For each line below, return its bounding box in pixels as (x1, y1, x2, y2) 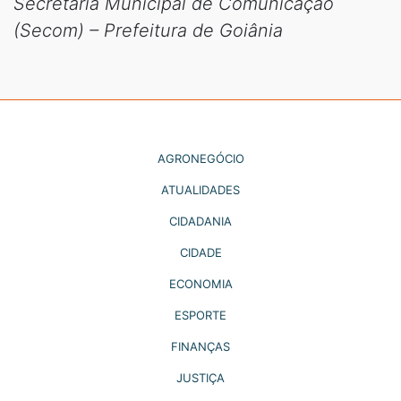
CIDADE (179, 244, 222, 260)
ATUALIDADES (161, 182, 240, 197)
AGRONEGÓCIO (157, 150, 244, 166)
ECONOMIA (168, 276, 233, 291)
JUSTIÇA (176, 370, 225, 385)
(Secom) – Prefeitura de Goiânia (13, 19, 283, 41)
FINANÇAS (171, 338, 230, 354)
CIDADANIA (169, 213, 232, 228)
